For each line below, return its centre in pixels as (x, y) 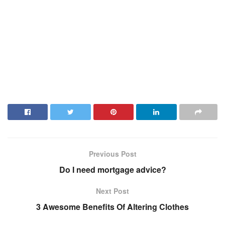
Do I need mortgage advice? (113, 169)
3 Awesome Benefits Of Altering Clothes (113, 206)
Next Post (113, 191)
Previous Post (113, 153)
